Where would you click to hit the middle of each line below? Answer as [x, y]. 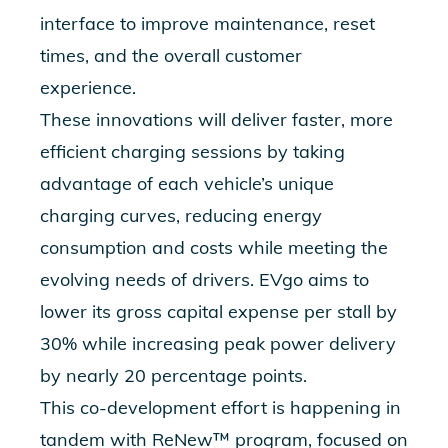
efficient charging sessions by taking [192, 151]
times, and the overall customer [171, 55]
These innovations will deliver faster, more [216, 119]
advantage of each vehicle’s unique [187, 183]
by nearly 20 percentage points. [173, 375]
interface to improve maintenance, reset [207, 23]
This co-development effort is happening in [220, 407]
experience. [88, 87]
